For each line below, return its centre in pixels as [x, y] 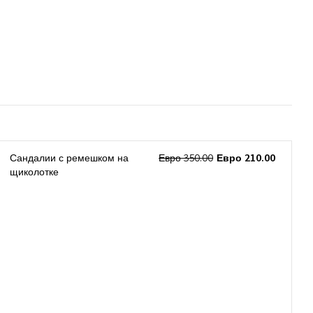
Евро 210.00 [246, 159]
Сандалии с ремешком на [69, 159]
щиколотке [34, 173]
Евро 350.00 [186, 159]
